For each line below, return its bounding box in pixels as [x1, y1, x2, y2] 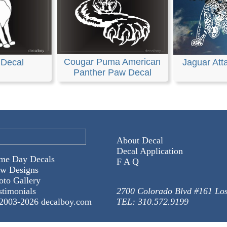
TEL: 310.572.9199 [116, 197, 188, 207]
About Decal [116, 135, 163, 145]
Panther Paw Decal [73, 67, 152, 78]
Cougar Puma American [64, 57, 161, 67]
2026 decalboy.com [20, 197, 92, 207]
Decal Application [116, 146, 183, 156]
